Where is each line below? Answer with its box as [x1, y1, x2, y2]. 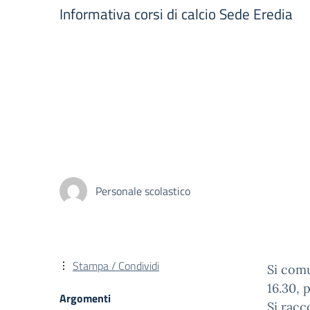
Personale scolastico [95, 182, 190, 199]
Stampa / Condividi [73, 257, 159, 274]
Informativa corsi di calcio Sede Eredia [60, 3, 293, 25]
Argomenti [60, 290, 111, 307]
